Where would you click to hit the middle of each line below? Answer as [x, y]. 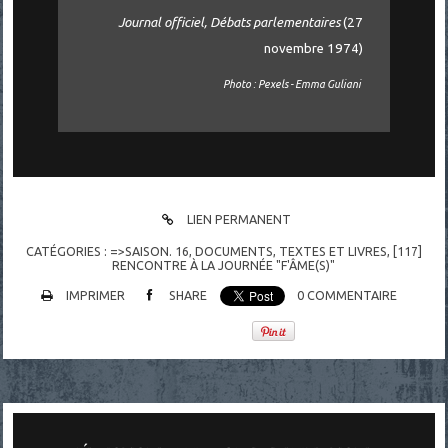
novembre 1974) [313, 49]
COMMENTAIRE [352, 295]
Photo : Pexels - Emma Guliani [293, 83]
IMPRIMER [94, 295]
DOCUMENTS [233, 250]
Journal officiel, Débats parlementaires [229, 23]
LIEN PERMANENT [238, 218]
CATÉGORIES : [67, 250]
